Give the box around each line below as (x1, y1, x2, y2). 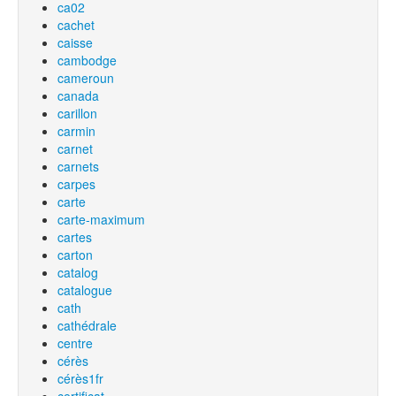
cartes (57, 228, 92, 246)
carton (57, 246, 93, 263)
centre (57, 334, 93, 352)
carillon (57, 104, 97, 122)
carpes (57, 175, 95, 193)
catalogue (57, 281, 112, 299)
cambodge (57, 51, 117, 69)
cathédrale (57, 316, 117, 334)
